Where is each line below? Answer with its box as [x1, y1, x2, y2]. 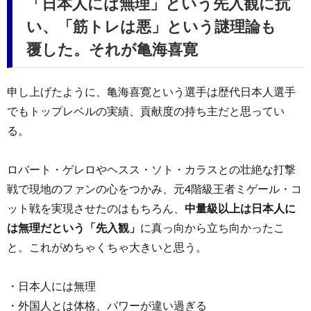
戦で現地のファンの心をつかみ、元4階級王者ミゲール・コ [7, 181, 302, 195]
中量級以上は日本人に [185, 201, 296, 215]
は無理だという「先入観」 [7, 220, 140, 234]
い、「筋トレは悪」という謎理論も [26, 16, 276, 35]
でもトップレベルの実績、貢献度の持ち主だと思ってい [7, 103, 285, 117]
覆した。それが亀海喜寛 [26, 39, 198, 58]
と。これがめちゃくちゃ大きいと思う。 [7, 239, 207, 253]
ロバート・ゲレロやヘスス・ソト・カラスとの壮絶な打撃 [7, 162, 296, 176]
